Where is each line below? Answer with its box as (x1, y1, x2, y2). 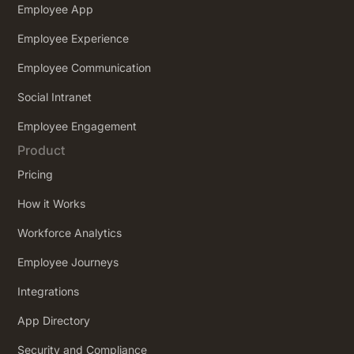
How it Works (17, 197, 86, 211)
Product (17, 142, 66, 159)
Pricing (17, 168, 54, 182)
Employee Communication (17, 61, 152, 75)
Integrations (17, 284, 80, 299)
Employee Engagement (17, 119, 137, 134)
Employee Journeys (17, 255, 119, 269)
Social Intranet (17, 90, 92, 104)
